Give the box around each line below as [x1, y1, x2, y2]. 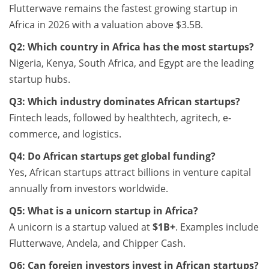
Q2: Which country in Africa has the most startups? [9, 40, 254, 53]
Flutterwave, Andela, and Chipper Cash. [9, 236, 186, 250]
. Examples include [175, 220, 259, 234]
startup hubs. [9, 72, 70, 86]
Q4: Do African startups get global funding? [9, 149, 216, 163]
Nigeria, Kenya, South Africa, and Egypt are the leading [9, 56, 254, 70]
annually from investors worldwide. [9, 181, 168, 195]
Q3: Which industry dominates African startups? [9, 94, 240, 108]
